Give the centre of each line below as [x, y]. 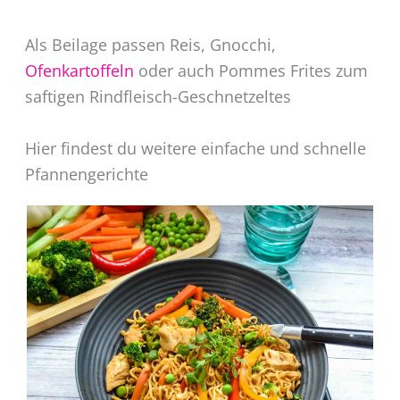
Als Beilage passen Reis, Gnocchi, [150, 44]
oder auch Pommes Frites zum [253, 70]
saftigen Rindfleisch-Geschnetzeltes [158, 96]
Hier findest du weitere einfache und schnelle [195, 148]
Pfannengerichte [86, 174]
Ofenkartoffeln [81, 70]
